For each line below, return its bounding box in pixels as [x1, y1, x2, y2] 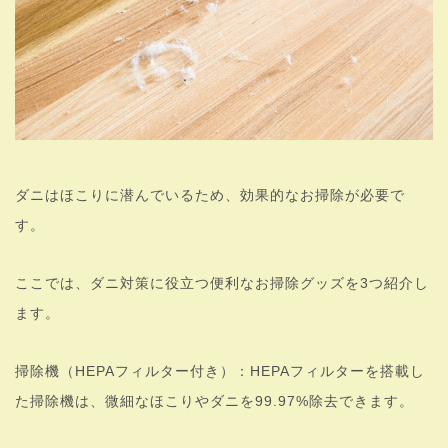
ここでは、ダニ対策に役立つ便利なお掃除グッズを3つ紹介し [15, 274, 429, 291]
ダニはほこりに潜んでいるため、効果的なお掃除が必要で [15, 186, 405, 203]
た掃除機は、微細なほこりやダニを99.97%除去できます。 [15, 392, 414, 409]
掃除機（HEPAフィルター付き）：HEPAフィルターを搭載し [15, 362, 425, 379]
